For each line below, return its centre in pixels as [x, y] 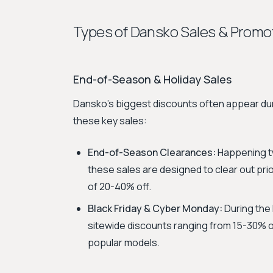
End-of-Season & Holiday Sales [152, 79]
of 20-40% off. [119, 186]
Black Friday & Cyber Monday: [155, 208]
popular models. [124, 243]
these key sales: [110, 121]
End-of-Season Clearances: [152, 152]
